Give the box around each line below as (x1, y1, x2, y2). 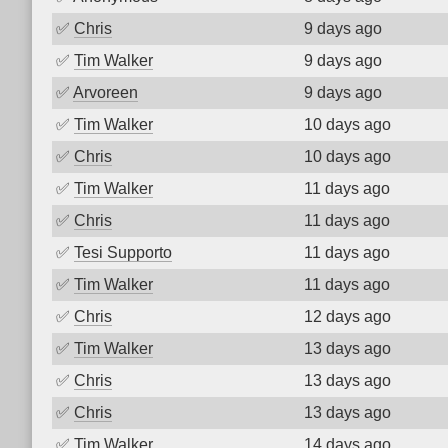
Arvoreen (73, 84, 138, 101)
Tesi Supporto (74, 244, 172, 261)
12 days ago (304, 308, 391, 325)
